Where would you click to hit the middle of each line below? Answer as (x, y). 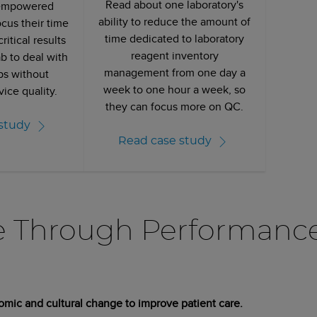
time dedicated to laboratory (175, 38)
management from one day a (174, 72)
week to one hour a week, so (175, 89)
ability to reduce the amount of (175, 21)
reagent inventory (174, 55)
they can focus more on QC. (175, 106)
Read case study (165, 141)
